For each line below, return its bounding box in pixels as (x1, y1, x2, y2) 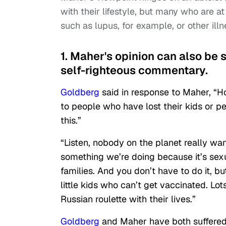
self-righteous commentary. (61, 63, 208, 78)
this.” (61, 115, 81, 127)
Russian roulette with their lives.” (61, 193, 196, 205)
